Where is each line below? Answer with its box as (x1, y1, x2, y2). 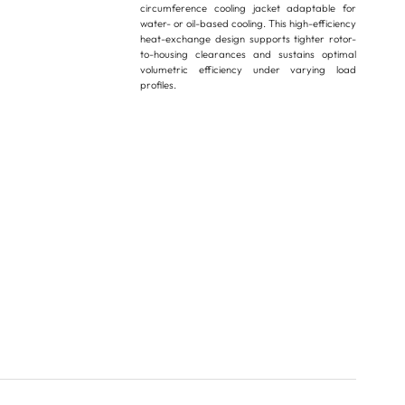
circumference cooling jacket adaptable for (140, 2, 357, 15)
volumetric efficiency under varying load (140, 63, 357, 77)
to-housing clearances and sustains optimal (140, 48, 357, 61)
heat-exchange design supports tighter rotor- (140, 33, 357, 46)
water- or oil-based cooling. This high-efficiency (140, 17, 357, 31)
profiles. (140, 79, 177, 92)
